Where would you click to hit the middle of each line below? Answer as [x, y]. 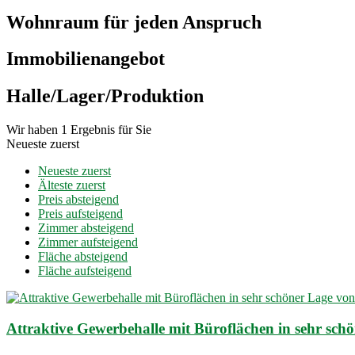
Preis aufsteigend [80, 214]
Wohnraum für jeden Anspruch [134, 22]
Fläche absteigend [83, 257]
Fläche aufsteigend [85, 271]
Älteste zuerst [72, 185]
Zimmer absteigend [86, 228]
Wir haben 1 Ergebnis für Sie [79, 130]
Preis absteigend [78, 200]
